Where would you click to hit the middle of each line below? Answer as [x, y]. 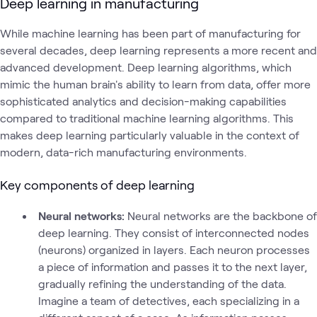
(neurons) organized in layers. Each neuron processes [174, 249]
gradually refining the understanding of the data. [162, 283]
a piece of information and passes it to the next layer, [172, 266]
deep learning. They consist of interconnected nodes [173, 232]
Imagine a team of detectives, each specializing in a [168, 300]
